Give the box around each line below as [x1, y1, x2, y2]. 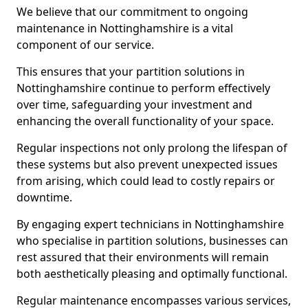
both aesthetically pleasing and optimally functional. [16, 266, 287, 281]
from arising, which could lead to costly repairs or [16, 173, 275, 188]
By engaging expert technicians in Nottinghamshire [16, 217, 284, 232]
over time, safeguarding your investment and [16, 97, 252, 112]
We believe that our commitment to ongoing [16, 4, 248, 19]
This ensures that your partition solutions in [16, 64, 245, 79]
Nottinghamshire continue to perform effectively [16, 80, 270, 96]
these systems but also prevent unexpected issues [16, 157, 278, 172]
